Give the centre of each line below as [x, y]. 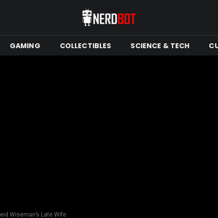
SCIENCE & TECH [160, 45]
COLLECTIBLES [85, 45]
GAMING [25, 45]
